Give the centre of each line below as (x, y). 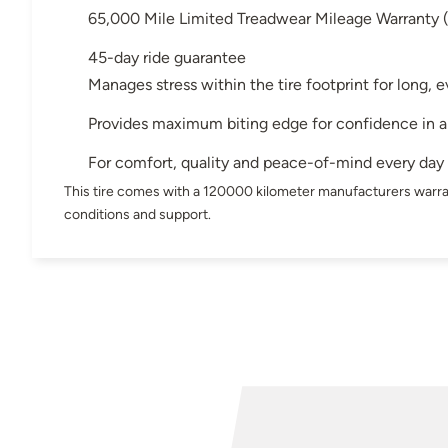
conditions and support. (137, 214)
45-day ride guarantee (167, 58)
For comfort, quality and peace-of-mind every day (266, 163)
